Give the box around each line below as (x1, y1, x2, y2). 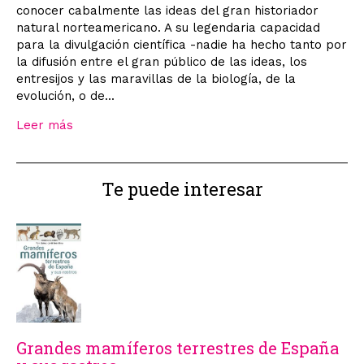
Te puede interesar (101, 176, 263, 201)
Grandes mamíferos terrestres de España (16, 337, 339, 359)
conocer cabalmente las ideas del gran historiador (16, 2, 318, 18)
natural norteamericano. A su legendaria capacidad (16, 19, 320, 35)
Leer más (16, 117, 73, 132)
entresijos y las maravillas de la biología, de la (16, 71, 296, 86)
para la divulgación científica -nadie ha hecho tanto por (16, 37, 347, 52)
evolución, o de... (16, 88, 115, 103)
